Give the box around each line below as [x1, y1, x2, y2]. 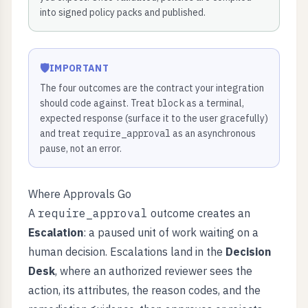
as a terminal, [184, 97, 244, 109]
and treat [40, 127, 82, 140]
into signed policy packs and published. [40, 6, 206, 19]
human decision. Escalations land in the [28, 245, 225, 258]
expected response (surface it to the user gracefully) [40, 112, 268, 124]
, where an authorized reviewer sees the [55, 264, 252, 278]
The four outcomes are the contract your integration [40, 82, 264, 94]
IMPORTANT [49, 62, 109, 74]
